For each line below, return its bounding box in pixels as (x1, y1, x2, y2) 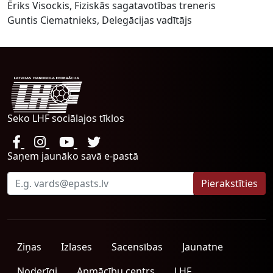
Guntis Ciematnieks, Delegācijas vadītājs (7, 13, 194, 27)
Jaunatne (182, 240, 223, 253)
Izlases (61, 240, 92, 253)
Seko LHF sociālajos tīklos (7, 112, 124, 125)
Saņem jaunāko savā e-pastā (7, 149, 138, 163)
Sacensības (112, 240, 163, 253)
